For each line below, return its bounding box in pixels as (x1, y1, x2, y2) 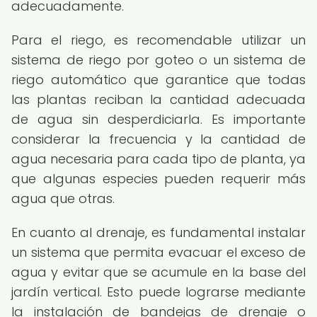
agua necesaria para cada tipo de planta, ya (11, 150, 306, 168)
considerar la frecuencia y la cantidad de (11, 130, 306, 148)
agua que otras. (11, 190, 115, 207)
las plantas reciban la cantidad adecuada (11, 91, 306, 108)
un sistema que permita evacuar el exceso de (11, 243, 306, 261)
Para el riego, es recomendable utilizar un (11, 31, 306, 49)
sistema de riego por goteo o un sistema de (11, 51, 306, 69)
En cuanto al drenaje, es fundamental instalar (11, 224, 306, 241)
